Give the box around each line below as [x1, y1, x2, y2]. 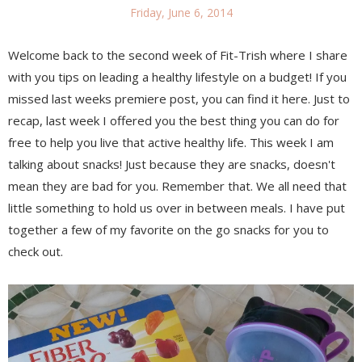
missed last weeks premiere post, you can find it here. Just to [8, 90, 350, 107]
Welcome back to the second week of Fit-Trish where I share [8, 46, 347, 63]
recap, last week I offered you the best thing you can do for [8, 112, 339, 128]
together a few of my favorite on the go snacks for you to [8, 221, 329, 238]
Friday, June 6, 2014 [129, 4, 233, 20]
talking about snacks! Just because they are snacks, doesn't [8, 155, 335, 172]
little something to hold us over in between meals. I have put [8, 199, 345, 216]
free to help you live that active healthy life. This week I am [8, 133, 334, 150]
